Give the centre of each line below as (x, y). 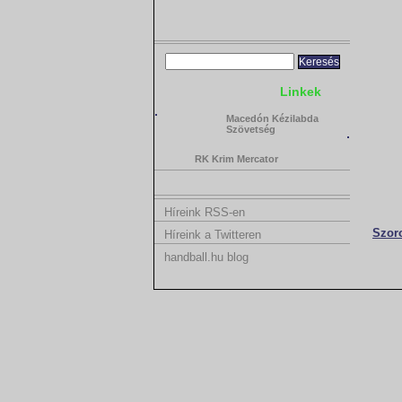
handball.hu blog (205, 257)
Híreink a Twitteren (211, 235)
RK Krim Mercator (236, 159)
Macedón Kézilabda (272, 118)
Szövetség (251, 129)
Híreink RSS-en (203, 212)
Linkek (301, 92)
